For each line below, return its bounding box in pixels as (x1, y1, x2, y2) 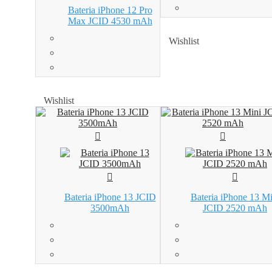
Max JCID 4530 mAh (67, 15, 152, 26)
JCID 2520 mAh (203, 202, 267, 213)
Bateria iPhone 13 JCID (64, 191, 156, 202)
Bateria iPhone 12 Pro (67, 4, 152, 15)
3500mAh (90, 202, 129, 213)
